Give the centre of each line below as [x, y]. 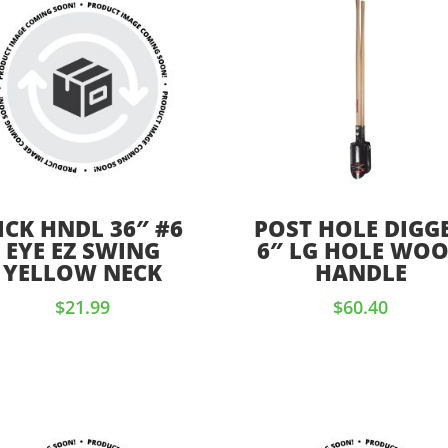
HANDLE [360, 272]
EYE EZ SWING [82, 250]
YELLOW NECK [83, 272]
